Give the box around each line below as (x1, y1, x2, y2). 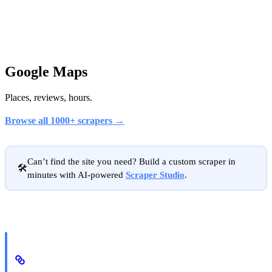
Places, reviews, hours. (5, 92, 92, 103)
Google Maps (5, 63, 87, 80)
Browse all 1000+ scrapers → (5, 115, 124, 126)
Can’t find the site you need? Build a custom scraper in (27, 156, 236, 166)
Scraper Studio (126, 169, 185, 180)
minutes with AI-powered (27, 169, 126, 180)
